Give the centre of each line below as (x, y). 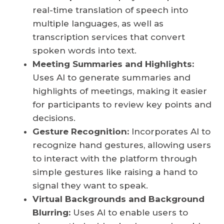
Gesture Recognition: (81, 132)
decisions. (54, 118)
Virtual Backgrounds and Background (118, 199)
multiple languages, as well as (98, 24)
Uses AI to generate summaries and (111, 78)
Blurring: (51, 213)
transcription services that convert (109, 37)
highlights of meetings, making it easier (120, 91)
